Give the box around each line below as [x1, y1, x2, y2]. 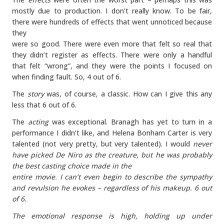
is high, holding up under [102, 211, 212, 220]
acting [27, 117, 48, 126]
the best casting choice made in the [12, 161, 131, 170]
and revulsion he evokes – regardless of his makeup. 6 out [12, 183, 212, 192]
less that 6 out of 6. [12, 100, 76, 109]
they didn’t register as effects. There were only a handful [12, 50, 212, 59]
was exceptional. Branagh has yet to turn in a [48, 117, 212, 126]
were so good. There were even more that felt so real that [12, 39, 212, 48]
